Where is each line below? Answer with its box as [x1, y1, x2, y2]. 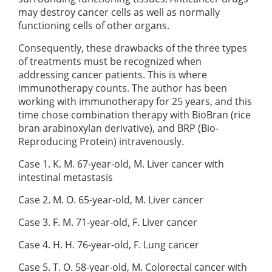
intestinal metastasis [18, 170, 113, 184]
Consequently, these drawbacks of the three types [18, 41, 247, 55]
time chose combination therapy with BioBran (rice [18, 107, 251, 121]
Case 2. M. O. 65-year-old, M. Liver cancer [18, 192, 203, 206]
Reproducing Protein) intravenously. [18, 134, 184, 148]
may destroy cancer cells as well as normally [18, 5, 220, 19]
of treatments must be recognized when [18, 54, 202, 68]
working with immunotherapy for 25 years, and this [18, 94, 252, 108]
